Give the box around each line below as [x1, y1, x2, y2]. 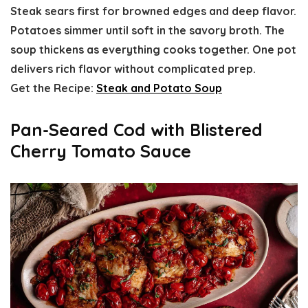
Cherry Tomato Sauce [10, 140, 191, 162]
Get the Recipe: [10, 81, 96, 96]
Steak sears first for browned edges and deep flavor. [10, 4, 296, 19]
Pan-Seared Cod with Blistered [10, 119, 263, 141]
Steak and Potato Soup [96, 81, 222, 96]
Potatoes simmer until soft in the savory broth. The [10, 23, 285, 38]
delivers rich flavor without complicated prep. [10, 62, 256, 76]
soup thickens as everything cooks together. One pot [10, 43, 296, 57]
